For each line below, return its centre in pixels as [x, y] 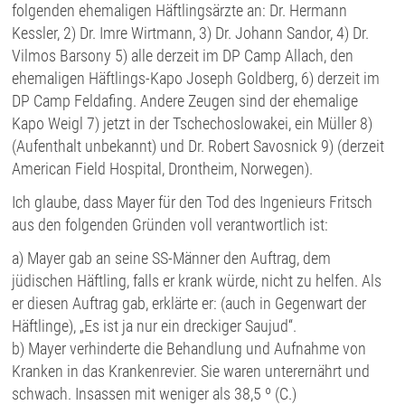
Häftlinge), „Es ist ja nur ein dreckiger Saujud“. [155, 326]
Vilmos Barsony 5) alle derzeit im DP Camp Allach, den [183, 56]
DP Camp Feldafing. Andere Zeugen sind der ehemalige [185, 101]
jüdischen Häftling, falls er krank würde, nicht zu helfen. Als [197, 281]
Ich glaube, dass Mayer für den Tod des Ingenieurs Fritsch [193, 202]
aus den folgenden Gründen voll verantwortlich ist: [170, 225]
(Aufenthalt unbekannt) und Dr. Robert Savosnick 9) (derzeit [198, 146]
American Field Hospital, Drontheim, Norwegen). [163, 169]
